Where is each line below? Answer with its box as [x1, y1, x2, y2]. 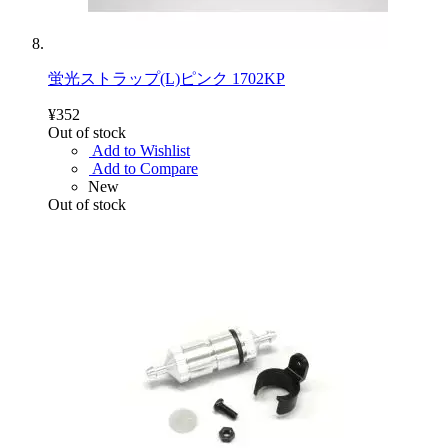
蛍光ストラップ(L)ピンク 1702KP [48, 69, 285, 87]
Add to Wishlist [92, 141, 190, 159]
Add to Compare [92, 159, 198, 177]
